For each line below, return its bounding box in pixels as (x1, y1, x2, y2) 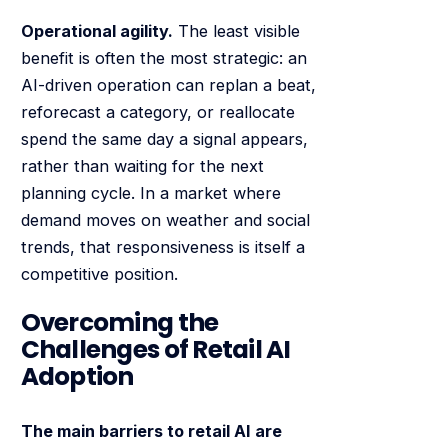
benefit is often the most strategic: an (20, 48, 307, 69)
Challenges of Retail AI (20, 331, 291, 367)
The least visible (172, 21, 300, 42)
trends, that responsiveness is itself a (20, 237, 305, 258)
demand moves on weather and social (20, 210, 310, 231)
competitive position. (20, 264, 178, 285)
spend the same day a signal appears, (20, 129, 308, 150)
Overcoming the (20, 304, 219, 340)
